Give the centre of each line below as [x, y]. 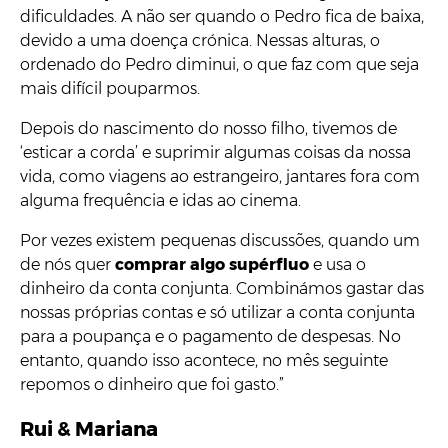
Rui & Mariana [89, 428]
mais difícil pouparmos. [110, 88]
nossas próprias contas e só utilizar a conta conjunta [217, 312]
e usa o [337, 264]
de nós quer [67, 264]
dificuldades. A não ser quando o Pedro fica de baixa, [222, 16]
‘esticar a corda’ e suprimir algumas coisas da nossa [215, 152]
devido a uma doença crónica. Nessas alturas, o [200, 40]
